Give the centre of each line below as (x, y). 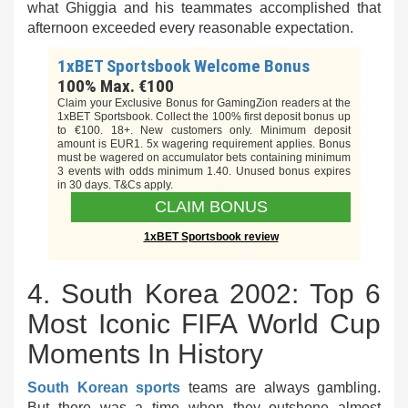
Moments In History (145, 354)
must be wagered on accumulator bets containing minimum (204, 158)
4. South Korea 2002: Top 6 (204, 294)
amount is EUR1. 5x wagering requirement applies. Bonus (204, 144)
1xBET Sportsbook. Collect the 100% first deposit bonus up (204, 117)
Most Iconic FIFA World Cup (204, 324)
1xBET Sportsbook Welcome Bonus (184, 66)
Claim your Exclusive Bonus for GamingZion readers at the (204, 103)
